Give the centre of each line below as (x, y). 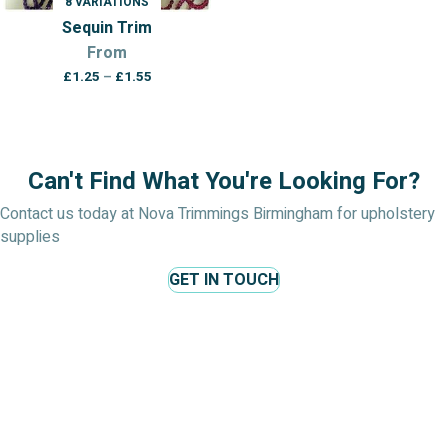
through (176, 130)
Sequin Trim (107, 28)
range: (172, 92)
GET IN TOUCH (224, 280)
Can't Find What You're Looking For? (224, 181)
